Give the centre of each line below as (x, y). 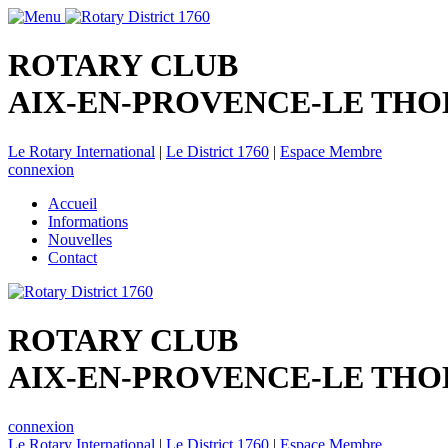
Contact (72, 257)
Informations (88, 221)
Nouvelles (80, 239)
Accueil (72, 203)
